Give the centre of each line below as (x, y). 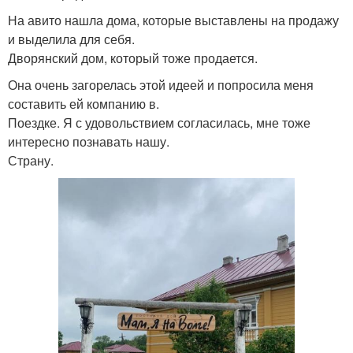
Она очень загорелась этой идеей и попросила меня (161, 85)
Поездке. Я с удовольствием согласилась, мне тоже (159, 123)
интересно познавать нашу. (89, 141)
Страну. (31, 160)
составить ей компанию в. (84, 104)
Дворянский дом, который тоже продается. (133, 58)
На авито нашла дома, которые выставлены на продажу (173, 20)
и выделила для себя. (71, 39)
